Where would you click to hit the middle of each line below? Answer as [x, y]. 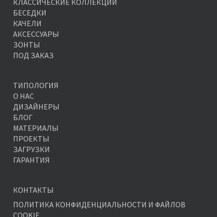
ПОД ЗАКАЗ [33, 55]
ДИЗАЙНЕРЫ [36, 107]
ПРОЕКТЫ [31, 139]
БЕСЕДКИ [30, 13]
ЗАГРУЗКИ [31, 149]
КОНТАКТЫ [33, 190]
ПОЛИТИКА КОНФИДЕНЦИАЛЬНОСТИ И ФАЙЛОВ [99, 205]
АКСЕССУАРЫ [36, 34]
